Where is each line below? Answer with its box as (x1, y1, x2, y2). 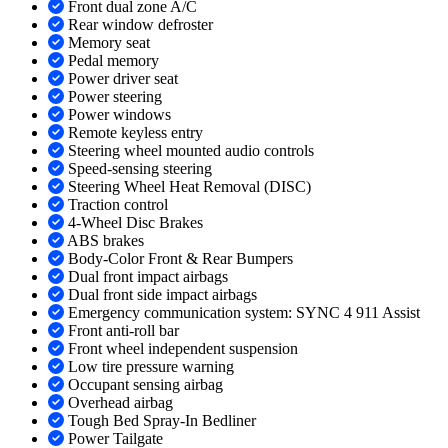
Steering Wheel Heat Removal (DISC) (68, 178, 311, 196)
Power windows (68, 106, 171, 124)
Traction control (68, 196, 168, 214)
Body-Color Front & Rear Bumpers (68, 250, 293, 268)
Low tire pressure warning (68, 358, 234, 376)
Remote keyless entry (68, 124, 203, 142)
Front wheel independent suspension (68, 340, 298, 358)
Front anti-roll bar (68, 322, 179, 340)
